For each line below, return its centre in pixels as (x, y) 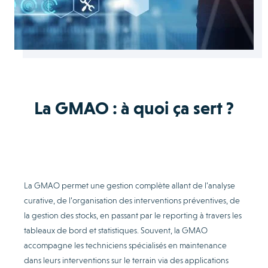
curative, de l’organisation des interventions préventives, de (132, 200)
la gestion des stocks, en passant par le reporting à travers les (133, 215)
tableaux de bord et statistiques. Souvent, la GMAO (116, 230)
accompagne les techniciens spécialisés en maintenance (125, 245)
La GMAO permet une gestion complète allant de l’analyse (130, 185)
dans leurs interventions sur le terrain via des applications (126, 260)
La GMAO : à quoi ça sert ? (134, 108)
